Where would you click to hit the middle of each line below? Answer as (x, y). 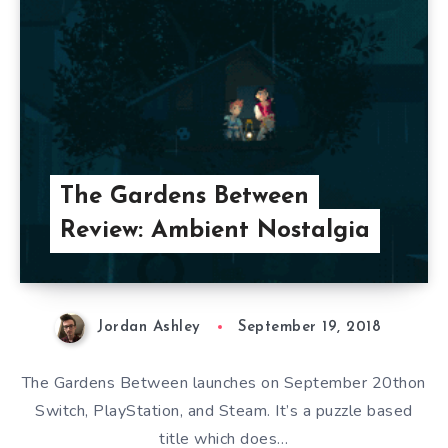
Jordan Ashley (149, 328)
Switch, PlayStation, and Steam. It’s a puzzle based (224, 410)
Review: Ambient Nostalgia (214, 231)
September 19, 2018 (310, 328)
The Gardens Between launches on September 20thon (223, 382)
